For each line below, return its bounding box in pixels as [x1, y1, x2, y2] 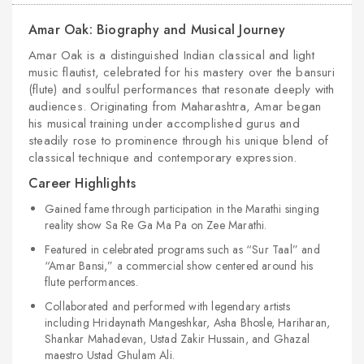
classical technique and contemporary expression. [28, 149, 297, 167]
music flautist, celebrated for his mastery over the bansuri [28, 63, 335, 81]
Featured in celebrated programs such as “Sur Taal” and [45, 241, 320, 258]
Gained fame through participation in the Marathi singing [45, 201, 320, 217]
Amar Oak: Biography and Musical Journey [28, 20, 285, 39]
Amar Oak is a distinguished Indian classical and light [28, 46, 314, 64]
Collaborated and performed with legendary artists [45, 298, 290, 314]
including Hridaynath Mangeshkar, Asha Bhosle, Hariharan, [45, 314, 331, 331]
